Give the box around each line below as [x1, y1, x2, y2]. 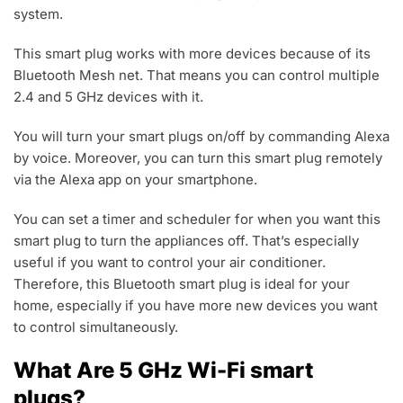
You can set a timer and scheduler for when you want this [13, 210, 381, 228]
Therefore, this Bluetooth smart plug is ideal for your [13, 275, 350, 293]
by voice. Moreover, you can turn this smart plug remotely [13, 149, 382, 167]
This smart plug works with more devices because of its [13, 45, 371, 63]
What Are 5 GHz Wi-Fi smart [13, 357, 314, 384]
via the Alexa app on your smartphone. [13, 171, 257, 189]
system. [13, 5, 63, 23]
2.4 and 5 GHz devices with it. [13, 88, 203, 106]
